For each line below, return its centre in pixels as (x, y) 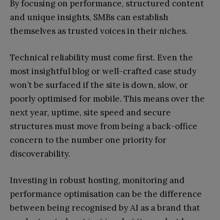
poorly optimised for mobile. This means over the (107, 99)
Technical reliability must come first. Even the (101, 58)
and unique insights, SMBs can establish (89, 17)
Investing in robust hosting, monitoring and (97, 180)
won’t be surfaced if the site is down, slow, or (99, 85)
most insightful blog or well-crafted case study (103, 71)
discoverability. (40, 154)
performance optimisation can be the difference (106, 194)
